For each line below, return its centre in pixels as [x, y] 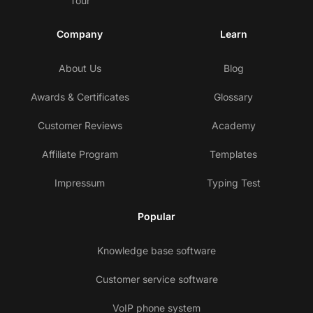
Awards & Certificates [80, 97]
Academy [233, 126]
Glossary [233, 97]
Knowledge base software [156, 251]
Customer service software [156, 279]
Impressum [80, 183]
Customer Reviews [80, 126]
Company [80, 34]
